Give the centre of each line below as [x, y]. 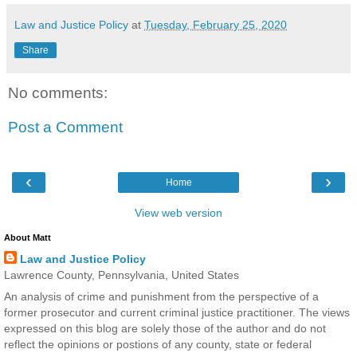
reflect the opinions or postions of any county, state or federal [158, 344]
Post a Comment [65, 127]
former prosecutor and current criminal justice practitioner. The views [177, 312]
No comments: [58, 92]
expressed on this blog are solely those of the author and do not [165, 328]
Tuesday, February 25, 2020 [216, 24]
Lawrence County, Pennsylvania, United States [122, 275]
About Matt [27, 237]
